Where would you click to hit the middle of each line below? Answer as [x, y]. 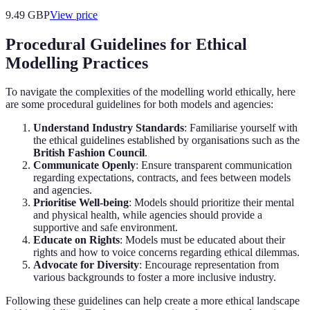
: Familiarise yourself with [241, 128]
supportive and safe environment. [106, 228]
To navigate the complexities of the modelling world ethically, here [151, 92]
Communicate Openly [84, 165]
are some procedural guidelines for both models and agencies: [139, 104]
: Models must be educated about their [202, 240]
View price [74, 15]
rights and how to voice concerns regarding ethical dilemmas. [166, 253]
